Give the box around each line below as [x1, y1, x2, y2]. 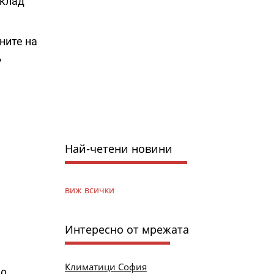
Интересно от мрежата [64, 221, 189, 237]
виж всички [64, 183, 114, 196]
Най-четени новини [64, 141, 172, 156]
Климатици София [64, 260, 147, 273]
